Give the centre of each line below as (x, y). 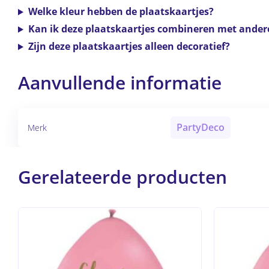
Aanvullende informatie (120, 83)
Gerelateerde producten (122, 177)
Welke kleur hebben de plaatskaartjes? (121, 12)
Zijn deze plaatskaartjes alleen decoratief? (129, 47)
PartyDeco (201, 128)
